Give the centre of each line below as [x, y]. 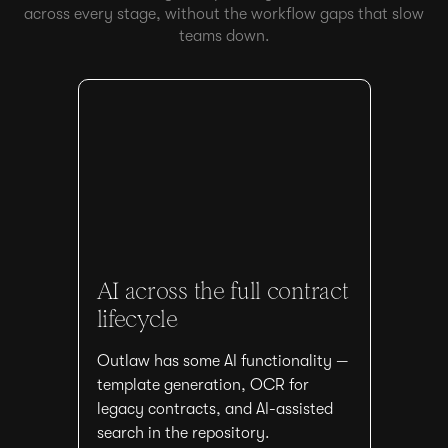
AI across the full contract [222, 291]
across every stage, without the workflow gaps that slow [224, 14]
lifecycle [137, 319]
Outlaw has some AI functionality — [222, 361]
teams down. [224, 36]
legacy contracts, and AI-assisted [214, 409]
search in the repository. [183, 433]
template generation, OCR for [202, 385]
